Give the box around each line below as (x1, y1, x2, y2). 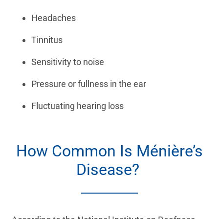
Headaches (31, 13, 78, 23)
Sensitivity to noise (31, 57, 106, 67)
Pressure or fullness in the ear (31, 79, 148, 89)
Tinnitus (31, 35, 65, 45)
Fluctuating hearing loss (31, 101, 126, 111)
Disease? (76, 160, 143, 179)
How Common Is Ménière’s (16, 142, 203, 161)
